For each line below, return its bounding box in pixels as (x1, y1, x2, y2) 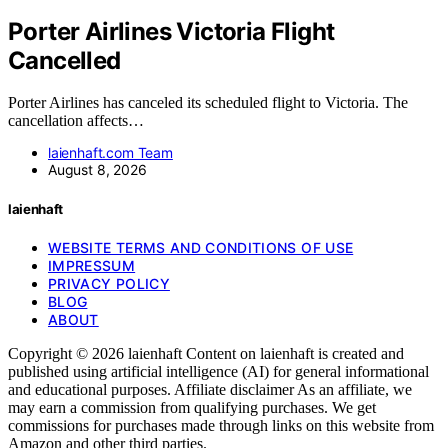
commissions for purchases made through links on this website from (8, 416, 434, 434)
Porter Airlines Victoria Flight (8, 16, 335, 46)
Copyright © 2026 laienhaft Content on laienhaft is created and (8, 344, 404, 362)
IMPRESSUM (48, 256, 136, 274)
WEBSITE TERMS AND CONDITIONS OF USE (48, 238, 354, 256)
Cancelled (8, 45, 121, 75)
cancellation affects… (8, 112, 144, 130)
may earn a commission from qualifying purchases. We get (8, 398, 376, 416)
